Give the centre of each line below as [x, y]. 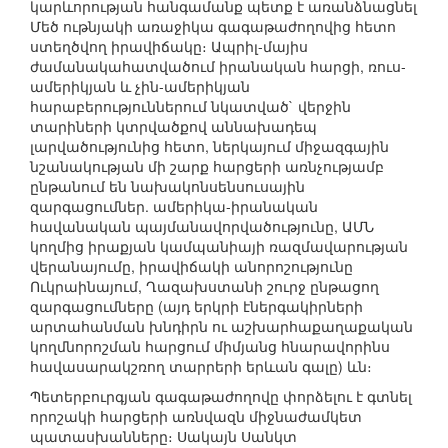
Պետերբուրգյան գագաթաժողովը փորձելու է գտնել [221, 396]
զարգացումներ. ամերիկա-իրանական [174, 206]
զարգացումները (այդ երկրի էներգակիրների [196, 306]
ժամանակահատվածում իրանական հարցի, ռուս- [218, 66]
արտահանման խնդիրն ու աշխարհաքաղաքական [221, 326]
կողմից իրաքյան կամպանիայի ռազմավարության [219, 246]
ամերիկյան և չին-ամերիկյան [140, 86]
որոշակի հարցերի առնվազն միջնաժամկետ [196, 416]
